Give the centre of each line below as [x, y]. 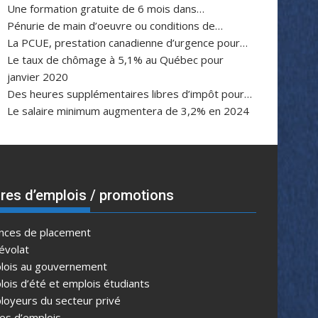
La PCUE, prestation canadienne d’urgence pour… [127, 42]
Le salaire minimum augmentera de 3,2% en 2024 [128, 110]
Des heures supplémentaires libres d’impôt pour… [130, 93]
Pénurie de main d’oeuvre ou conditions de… [115, 25]
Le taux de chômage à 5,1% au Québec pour [115, 59]
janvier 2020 [38, 76]
